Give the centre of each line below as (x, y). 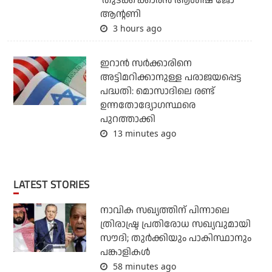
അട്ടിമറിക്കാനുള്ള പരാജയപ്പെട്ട (171, 78)
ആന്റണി (120, 15)
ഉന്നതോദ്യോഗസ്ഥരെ (148, 106)
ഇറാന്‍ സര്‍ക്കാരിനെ (146, 64)
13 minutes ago (143, 134)
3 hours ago (136, 29)
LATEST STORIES (54, 185)
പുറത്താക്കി (127, 120)
